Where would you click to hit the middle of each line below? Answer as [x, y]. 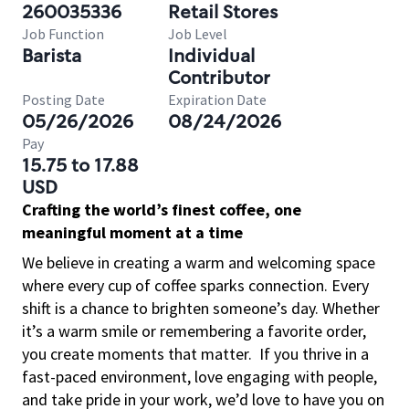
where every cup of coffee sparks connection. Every [195, 285]
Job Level [198, 34]
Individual [211, 56]
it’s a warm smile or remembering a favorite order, [194, 331]
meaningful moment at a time [132, 232]
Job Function [63, 34]
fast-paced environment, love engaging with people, [199, 377]
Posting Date [63, 100]
